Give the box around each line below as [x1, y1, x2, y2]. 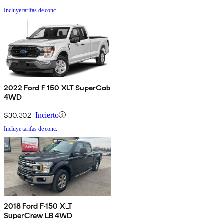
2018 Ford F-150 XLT [4, 201, 73, 211]
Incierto [35, 110, 59, 119]
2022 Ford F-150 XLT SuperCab [4, 83, 111, 92]
